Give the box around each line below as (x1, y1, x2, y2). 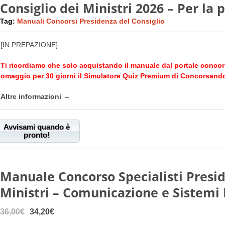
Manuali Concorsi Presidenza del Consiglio (17, 17, 165, 26)
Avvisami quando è (3, 123, 70, 132)
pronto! (23, 131, 50, 140)
